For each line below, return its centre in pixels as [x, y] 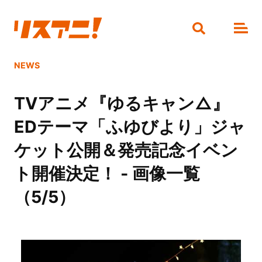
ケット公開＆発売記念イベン [126, 150]
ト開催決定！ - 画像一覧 [107, 174]
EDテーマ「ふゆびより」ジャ [130, 127]
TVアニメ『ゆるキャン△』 [121, 104]
